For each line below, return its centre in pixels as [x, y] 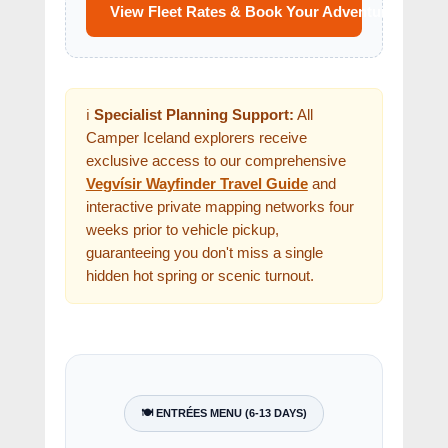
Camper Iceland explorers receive [196, 138]
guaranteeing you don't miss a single [204, 253]
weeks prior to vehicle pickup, [182, 230]
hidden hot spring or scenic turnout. [199, 276]
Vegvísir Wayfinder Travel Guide [196, 184]
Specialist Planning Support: [193, 115]
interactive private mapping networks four [219, 207]
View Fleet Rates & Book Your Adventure [252, 11]
